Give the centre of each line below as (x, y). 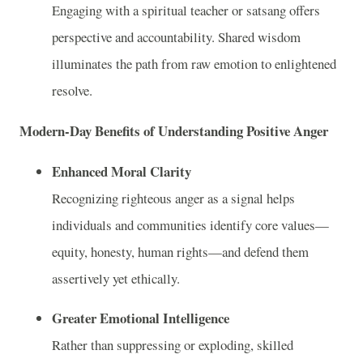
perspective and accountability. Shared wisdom (176, 36)
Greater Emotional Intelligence (141, 318)
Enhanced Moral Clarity (122, 171)
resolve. (72, 90)
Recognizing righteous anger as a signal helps (173, 198)
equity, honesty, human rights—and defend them (180, 251)
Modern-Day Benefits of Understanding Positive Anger (174, 130)
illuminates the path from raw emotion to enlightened (194, 63)
